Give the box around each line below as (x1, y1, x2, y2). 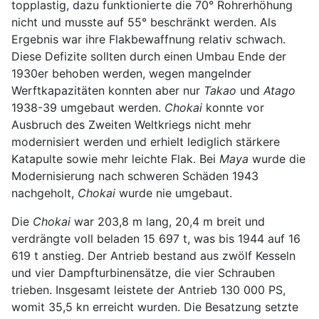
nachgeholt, (11, 185, 78, 200)
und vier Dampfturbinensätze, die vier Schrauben (11, 265, 275, 280)
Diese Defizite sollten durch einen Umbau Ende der (11, 48, 286, 63)
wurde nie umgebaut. (115, 185, 232, 200)
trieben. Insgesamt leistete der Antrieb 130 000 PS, (11, 282, 286, 297)
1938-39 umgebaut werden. (11, 100, 164, 115)
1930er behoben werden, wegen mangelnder (11, 66, 251, 80)
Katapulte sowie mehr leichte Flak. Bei (11, 151, 219, 166)
